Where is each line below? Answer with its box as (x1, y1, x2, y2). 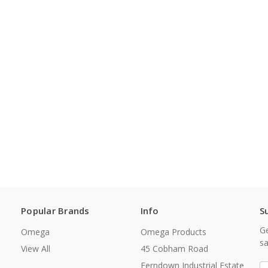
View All (21, 243, 50, 254)
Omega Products (140, 226, 206, 237)
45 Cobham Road (140, 243, 208, 254)
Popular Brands (21, 205, 90, 217)
